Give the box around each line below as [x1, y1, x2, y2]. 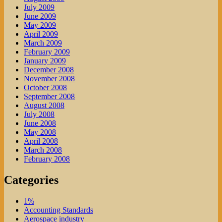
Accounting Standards [24, 206, 93, 215]
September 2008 [24, 92, 75, 101]
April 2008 [24, 137, 58, 146]
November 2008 [24, 74, 75, 83]
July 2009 [24, 3, 55, 12]
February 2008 [24, 155, 70, 164]
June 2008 [24, 119, 56, 128]
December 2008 [24, 65, 74, 74]
